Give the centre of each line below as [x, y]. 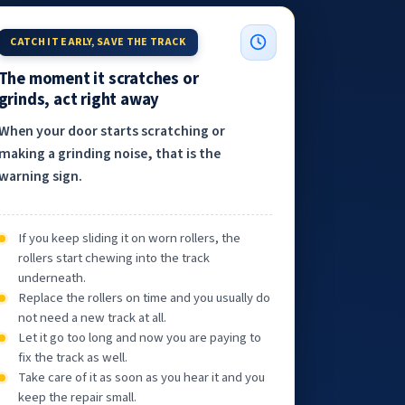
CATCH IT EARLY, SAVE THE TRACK [98, 42]
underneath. [52, 278]
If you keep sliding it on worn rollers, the [130, 238]
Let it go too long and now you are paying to [140, 337]
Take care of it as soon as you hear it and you [142, 377]
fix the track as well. [73, 357]
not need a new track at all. [93, 317]
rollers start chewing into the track [114, 258]
